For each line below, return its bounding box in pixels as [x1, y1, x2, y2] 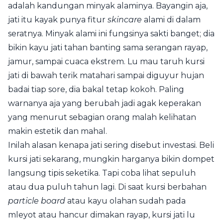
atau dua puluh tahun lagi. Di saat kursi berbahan [8, 182, 207, 192]
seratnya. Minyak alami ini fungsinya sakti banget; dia [8, 29, 215, 39]
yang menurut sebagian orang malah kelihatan [8, 112, 196, 122]
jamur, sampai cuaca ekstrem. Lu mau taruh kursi [8, 57, 205, 67]
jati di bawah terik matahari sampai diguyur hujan [8, 71, 204, 81]
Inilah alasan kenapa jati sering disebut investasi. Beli [8, 140, 214, 150]
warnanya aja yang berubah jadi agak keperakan [8, 99, 201, 109]
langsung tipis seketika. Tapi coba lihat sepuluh [8, 168, 196, 178]
